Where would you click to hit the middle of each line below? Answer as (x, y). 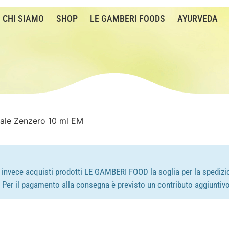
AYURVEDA (198, 19)
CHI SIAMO (23, 19)
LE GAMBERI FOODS (128, 19)
